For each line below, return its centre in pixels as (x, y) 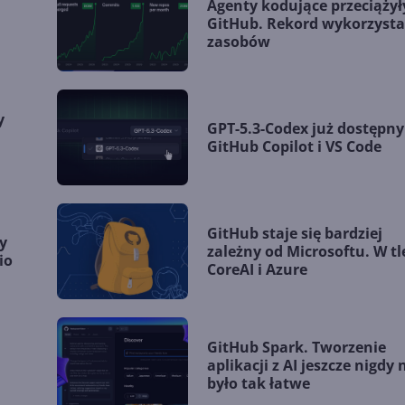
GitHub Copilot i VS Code (295, 147)
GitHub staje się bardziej (295, 234)
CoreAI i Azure (258, 270)
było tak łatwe (259, 384)
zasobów (239, 42)
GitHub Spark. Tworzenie (297, 348)
